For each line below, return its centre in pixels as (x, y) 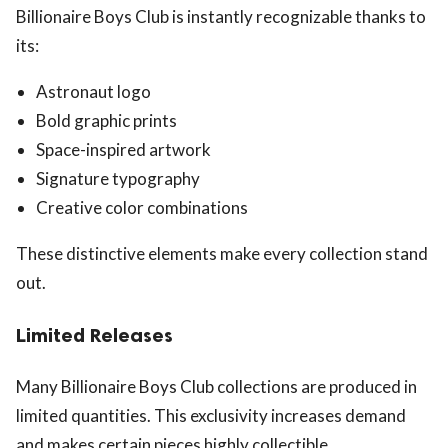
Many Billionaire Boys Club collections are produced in (216, 387)
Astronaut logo (93, 91)
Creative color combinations (142, 207)
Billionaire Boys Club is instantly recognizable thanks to (221, 16)
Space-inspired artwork (123, 149)
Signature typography (118, 178)
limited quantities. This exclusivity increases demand (211, 416)
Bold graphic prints (106, 120)
